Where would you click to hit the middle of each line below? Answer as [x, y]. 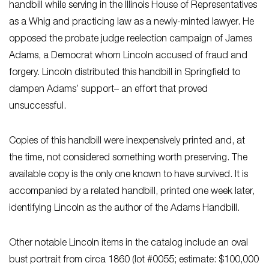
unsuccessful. [39, 107]
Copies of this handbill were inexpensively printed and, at [127, 142]
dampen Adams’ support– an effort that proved [108, 90]
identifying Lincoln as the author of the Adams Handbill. [125, 209]
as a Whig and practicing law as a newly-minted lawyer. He [131, 23]
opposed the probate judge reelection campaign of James [131, 40]
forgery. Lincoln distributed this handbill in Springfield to [125, 73]
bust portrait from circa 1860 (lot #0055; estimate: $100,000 [134, 261]
